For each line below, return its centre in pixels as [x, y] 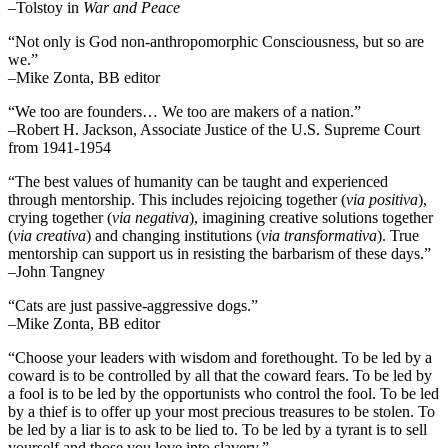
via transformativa [319, 235]
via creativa [49, 235]
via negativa [150, 217]
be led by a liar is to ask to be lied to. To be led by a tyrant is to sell [217, 429]
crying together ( [60, 217]
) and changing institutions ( [173, 235]
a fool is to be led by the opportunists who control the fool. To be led [223, 393]
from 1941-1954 [59, 147]
